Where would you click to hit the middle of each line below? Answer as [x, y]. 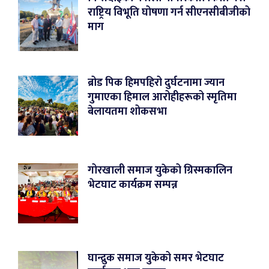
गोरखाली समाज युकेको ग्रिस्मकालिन [160, 170]
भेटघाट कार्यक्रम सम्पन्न [133, 185]
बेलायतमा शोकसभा [127, 111]
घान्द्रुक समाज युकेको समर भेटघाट [156, 258]
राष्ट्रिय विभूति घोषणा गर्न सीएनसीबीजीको [169, 12]
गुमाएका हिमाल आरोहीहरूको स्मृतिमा [162, 97]
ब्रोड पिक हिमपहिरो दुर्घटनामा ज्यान [156, 83]
